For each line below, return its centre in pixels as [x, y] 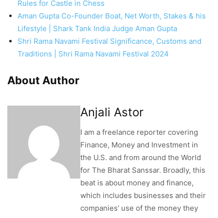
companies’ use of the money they [139, 208]
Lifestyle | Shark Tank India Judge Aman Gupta [97, 29]
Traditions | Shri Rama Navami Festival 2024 [93, 54]
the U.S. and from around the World [141, 158]
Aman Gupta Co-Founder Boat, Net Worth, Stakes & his [112, 16]
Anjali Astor [112, 112]
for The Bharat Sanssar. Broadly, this [143, 170]
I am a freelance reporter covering [139, 132]
